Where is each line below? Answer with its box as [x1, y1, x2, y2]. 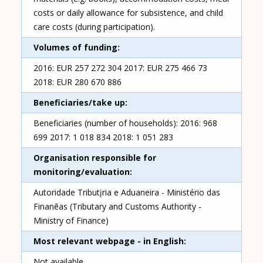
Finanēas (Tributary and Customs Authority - [33, 201, 202, 213]
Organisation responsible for [33, 152, 157, 164]
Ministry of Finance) [33, 215, 109, 227]
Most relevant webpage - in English [33, 235, 184, 247]
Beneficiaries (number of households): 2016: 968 [33, 117, 218, 129]
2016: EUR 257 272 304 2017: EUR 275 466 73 [33, 62, 208, 74]
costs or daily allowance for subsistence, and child [33, 7, 224, 19]
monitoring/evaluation [33, 166, 130, 178]
